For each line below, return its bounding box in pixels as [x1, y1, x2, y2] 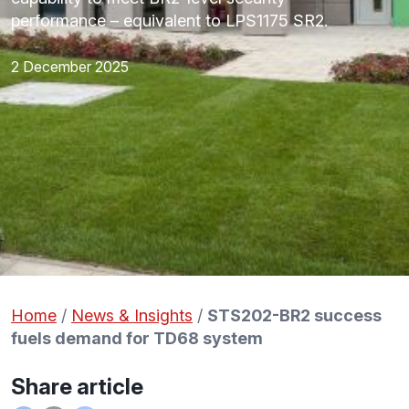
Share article [11, 373, 143, 401]
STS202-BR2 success [207, 306, 382, 326]
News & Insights [71, 306, 193, 326]
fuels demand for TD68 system [11, 329, 263, 349]
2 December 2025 [11, 58, 129, 76]
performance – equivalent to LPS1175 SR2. [11, 11, 328, 30]
